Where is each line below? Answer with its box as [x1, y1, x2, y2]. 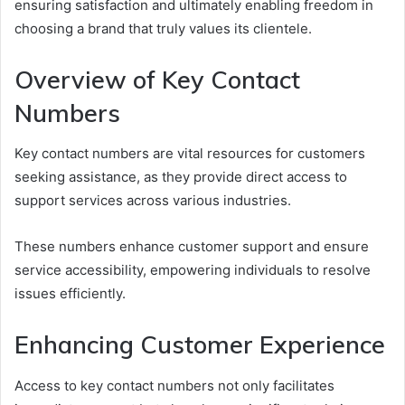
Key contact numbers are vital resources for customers [14, 145, 365, 163]
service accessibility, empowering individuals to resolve [14, 261, 371, 279]
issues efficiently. [14, 285, 126, 303]
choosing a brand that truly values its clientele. [14, 19, 312, 37]
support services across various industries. [14, 192, 291, 210]
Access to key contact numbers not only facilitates [14, 376, 334, 394]
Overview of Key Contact [14, 63, 300, 95]
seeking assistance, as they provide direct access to [14, 168, 347, 186]
